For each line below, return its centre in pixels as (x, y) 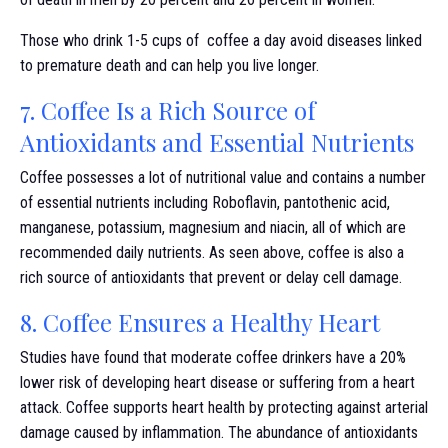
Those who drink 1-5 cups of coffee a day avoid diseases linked (221, 40)
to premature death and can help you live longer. (169, 65)
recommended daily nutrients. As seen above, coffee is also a (212, 252)
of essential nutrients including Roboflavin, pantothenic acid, (205, 202)
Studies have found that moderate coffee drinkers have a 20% (213, 357)
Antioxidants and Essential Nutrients (217, 142)
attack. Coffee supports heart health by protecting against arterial (224, 407)
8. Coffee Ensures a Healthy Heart (200, 322)
